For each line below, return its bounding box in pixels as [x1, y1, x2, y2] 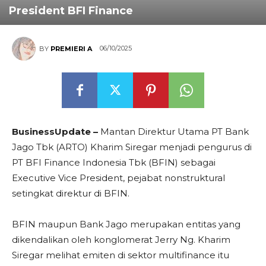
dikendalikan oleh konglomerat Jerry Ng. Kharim [12, 234, 230, 245]
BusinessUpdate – [12, 126, 100, 137]
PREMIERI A [50, 45, 92, 53]
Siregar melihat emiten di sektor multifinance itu [12, 249, 229, 261]
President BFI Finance [9, 4, 133, 17]
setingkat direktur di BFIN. [12, 188, 129, 199]
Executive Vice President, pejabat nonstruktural [12, 172, 225, 183]
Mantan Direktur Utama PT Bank [100, 126, 249, 137]
